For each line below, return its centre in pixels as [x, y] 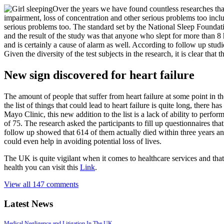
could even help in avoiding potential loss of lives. [83, 141]
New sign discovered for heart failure [99, 75]
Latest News [28, 203]
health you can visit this [42, 167]
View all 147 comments [41, 184]
